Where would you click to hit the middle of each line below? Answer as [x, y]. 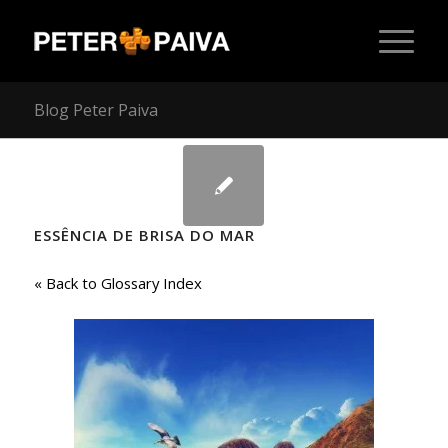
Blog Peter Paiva [95, 110]
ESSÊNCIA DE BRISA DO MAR [144, 235]
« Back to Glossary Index [117, 283]
